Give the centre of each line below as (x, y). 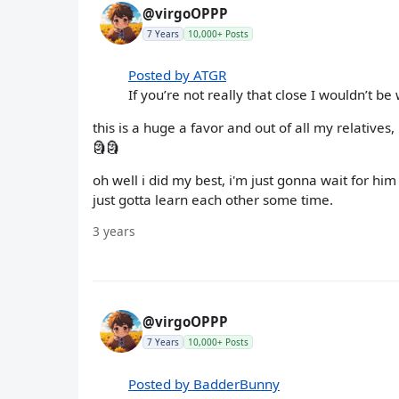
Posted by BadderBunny (204, 383)
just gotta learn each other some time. (213, 200)
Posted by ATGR (177, 74)
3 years (114, 232)
